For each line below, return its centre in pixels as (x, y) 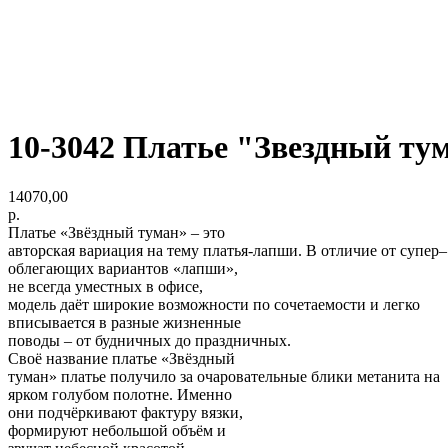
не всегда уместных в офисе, (105, 286)
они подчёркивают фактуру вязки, (125, 412)
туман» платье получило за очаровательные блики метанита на (224, 376)
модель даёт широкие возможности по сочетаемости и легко (214, 304)
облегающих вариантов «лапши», (123, 268)
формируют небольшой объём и (117, 430)
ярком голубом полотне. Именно (120, 394)
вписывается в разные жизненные (124, 322)
